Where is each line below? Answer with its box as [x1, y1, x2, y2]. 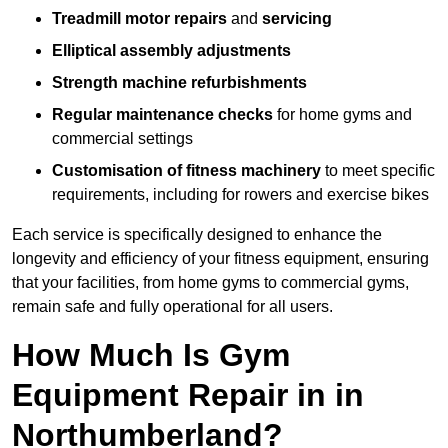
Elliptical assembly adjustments [52, 42, 291, 60]
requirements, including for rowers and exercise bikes [52, 186, 429, 204]
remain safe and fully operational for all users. [12, 298, 333, 316]
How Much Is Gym [12, 337, 290, 374]
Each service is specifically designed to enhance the [12, 226, 382, 244]
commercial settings [52, 130, 193, 148]
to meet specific [321, 162, 435, 180]
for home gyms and [273, 106, 412, 124]
